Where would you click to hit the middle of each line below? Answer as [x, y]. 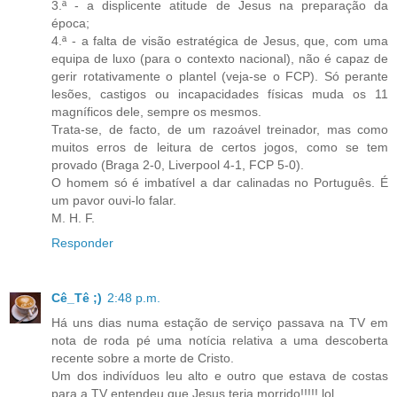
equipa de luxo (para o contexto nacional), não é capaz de [220, 58]
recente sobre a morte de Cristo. [143, 358]
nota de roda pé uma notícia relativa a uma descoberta [220, 340]
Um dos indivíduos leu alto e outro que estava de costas [220, 375]
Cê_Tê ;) [77, 297]
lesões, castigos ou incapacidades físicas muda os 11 [220, 93]
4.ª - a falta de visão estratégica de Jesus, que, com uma [220, 40]
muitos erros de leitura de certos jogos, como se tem [220, 147]
